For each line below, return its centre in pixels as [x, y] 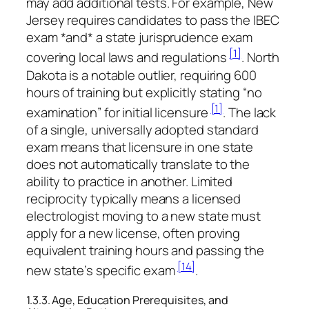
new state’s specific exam [102, 270]
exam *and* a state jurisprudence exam [140, 38]
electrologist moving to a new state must [143, 216]
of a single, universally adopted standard [142, 129]
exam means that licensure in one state [140, 147]
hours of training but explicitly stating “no [144, 92]
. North [260, 58]
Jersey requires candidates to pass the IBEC [153, 20]
